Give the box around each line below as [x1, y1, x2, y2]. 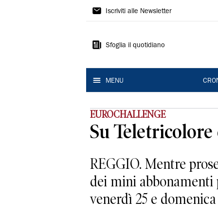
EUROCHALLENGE [90, 109, 165, 120]
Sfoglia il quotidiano [106, 42, 165, 49]
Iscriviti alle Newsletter [106, 8, 171, 15]
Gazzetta [86, 1, 144, 17]
